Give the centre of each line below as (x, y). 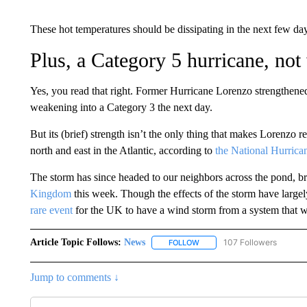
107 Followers (250, 242)
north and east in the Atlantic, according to (122, 150)
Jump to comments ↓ (74, 278)
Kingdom (50, 194)
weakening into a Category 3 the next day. (121, 107)
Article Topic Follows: (75, 242)
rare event (51, 210)
